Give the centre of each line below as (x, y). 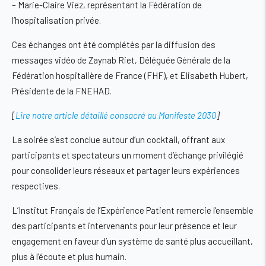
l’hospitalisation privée (56, 20)
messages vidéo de (50, 60)
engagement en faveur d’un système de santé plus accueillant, (132, 241)
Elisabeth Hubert (213, 76)
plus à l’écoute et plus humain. (69, 257)
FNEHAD (93, 91)
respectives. (36, 186)
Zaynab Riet (112, 60)
